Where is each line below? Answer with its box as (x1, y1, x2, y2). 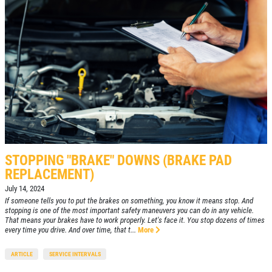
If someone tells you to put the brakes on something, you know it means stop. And (5, 196, 253, 206)
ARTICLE (10, 251, 33, 258)
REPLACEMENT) (5, 166, 94, 183)
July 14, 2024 (5, 184, 44, 194)
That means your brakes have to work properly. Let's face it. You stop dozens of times (5, 216, 265, 225)
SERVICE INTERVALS (49, 251, 101, 258)
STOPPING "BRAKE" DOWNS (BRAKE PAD (5, 152, 232, 169)
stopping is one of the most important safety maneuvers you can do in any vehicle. (5, 206, 254, 216)
